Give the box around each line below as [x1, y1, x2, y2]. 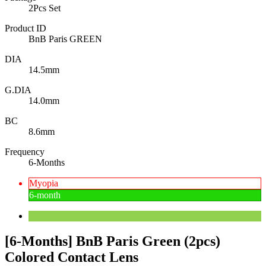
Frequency [5, 146, 45, 157]
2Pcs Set [28, 2, 61, 13]
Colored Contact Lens [5, 249, 138, 265]
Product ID [5, 23, 46, 33]
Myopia [29, 178, 58, 188]
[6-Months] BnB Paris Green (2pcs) [5, 233, 220, 249]
